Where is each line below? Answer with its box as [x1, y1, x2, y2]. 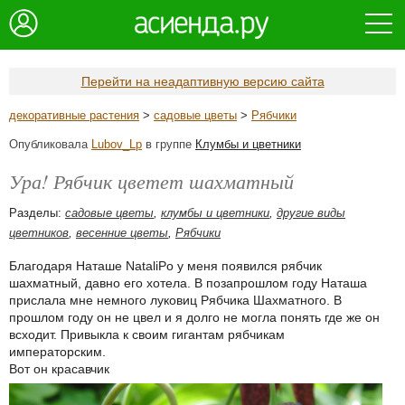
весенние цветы [76, 226, 168, 240]
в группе [142, 137, 195, 151]
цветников [9, 226, 69, 240]
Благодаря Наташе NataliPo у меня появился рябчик [9, 259, 322, 273]
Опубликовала [9, 137, 91, 151]
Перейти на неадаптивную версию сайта [80, 74, 325, 89]
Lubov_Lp [91, 137, 142, 151]
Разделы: [9, 206, 65, 220]
